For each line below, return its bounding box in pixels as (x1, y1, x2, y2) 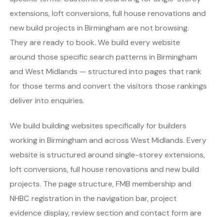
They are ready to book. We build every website (10, 37, 180, 47)
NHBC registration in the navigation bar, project (10, 193, 177, 203)
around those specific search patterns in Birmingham (10, 51, 197, 62)
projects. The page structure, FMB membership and (10, 178, 191, 189)
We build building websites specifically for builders (10, 120, 186, 131)
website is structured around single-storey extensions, (10, 149, 205, 160)
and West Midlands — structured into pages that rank (10, 66, 201, 77)
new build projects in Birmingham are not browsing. (10, 22, 189, 33)
